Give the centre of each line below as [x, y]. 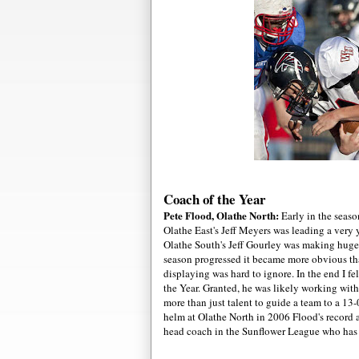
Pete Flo [182, 215]
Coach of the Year [215, 199]
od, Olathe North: [241, 215]
